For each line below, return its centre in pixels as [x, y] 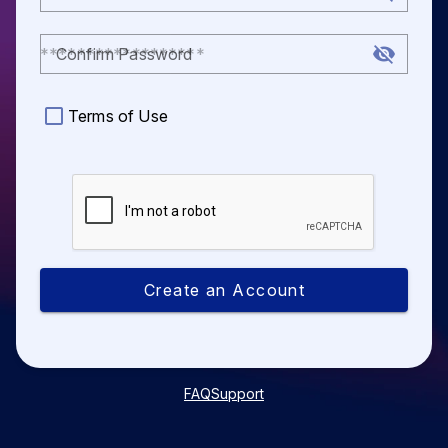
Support [237, 393]
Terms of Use [118, 115]
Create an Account [225, 289]
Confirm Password [124, 53]
